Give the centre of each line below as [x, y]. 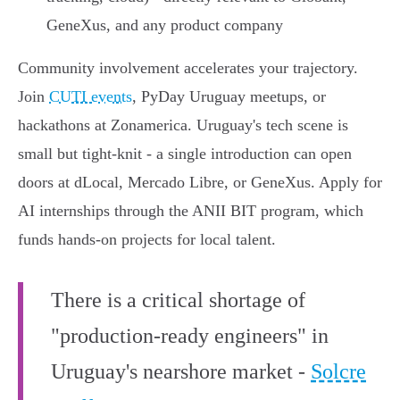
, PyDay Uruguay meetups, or [229, 97]
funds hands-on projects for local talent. [147, 240]
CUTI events [91, 97]
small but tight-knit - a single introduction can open [185, 154]
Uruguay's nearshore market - [181, 372]
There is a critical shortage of [178, 300]
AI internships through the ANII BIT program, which [191, 211]
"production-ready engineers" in [190, 336]
